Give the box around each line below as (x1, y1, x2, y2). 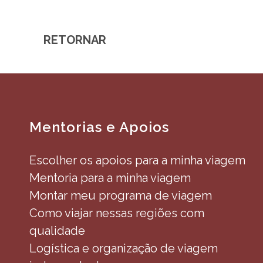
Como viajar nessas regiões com (29, 206, 204, 221)
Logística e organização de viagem (29, 241, 218, 256)
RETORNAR (43, 33, 106, 48)
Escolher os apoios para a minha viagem (29, 153, 245, 168)
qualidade (29, 224, 85, 238)
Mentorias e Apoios (29, 119, 169, 136)
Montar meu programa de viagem (29, 188, 212, 203)
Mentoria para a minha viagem (29, 171, 191, 186)
